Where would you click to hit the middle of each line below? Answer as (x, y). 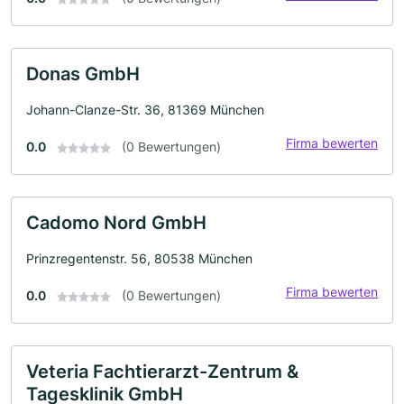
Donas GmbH (83, 74)
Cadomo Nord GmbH (116, 223)
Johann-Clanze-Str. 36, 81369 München (145, 110)
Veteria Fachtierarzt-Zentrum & (162, 372)
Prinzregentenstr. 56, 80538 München (139, 258)
